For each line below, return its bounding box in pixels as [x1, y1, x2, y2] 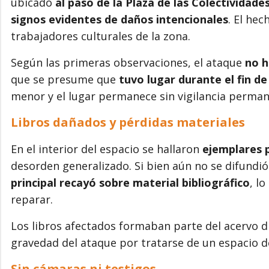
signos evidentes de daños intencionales [11, 11, 228, 26]
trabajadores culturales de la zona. [11, 28, 190, 43]
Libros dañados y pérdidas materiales [11, 113, 245, 130]
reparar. [11, 192, 53, 207]
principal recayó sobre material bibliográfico [11, 175, 250, 190]
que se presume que [11, 71, 119, 86]
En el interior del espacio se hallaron [11, 141, 202, 156]
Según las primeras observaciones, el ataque [11, 55, 245, 70]
